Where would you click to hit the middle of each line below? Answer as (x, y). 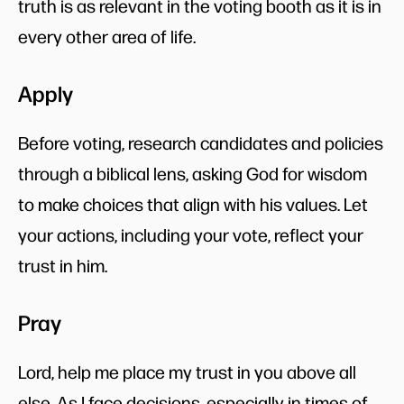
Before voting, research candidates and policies (201, 142)
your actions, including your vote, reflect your (191, 234)
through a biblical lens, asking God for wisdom (193, 173)
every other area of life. (107, 36)
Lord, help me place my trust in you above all (187, 371)
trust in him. (63, 265)
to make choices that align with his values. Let (193, 203)
